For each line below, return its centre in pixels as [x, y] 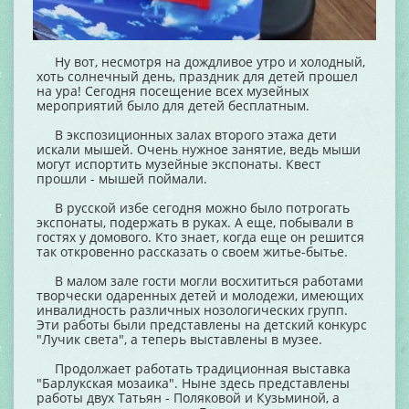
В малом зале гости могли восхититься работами [200, 281]
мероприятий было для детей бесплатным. [173, 106]
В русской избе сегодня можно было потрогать [193, 208]
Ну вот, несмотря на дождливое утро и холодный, [201, 62]
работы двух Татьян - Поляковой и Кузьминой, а [188, 398]
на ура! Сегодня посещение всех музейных [173, 91]
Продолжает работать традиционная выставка [194, 369]
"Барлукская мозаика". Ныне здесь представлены [193, 383]
